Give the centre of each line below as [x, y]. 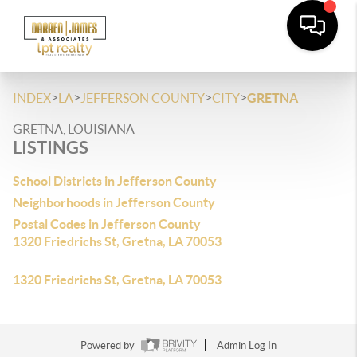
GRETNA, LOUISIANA [74, 129]
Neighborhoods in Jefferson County [114, 202]
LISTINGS [51, 147]
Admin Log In [247, 346]
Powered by [109, 346]
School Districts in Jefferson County [115, 181]
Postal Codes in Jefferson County [107, 224]
